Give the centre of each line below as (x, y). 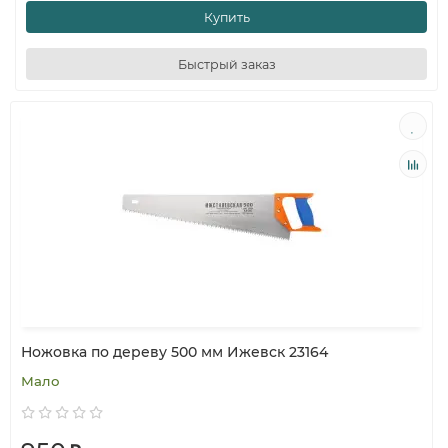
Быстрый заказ (226, 64)
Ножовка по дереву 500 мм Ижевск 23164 (174, 352)
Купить (226, 17)
